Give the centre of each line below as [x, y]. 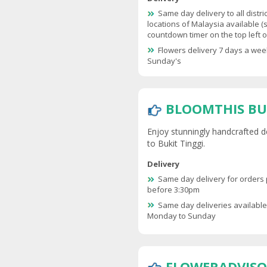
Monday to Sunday [181, 215]
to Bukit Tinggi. [176, 144]
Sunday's [164, 60]
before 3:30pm [173, 190]
